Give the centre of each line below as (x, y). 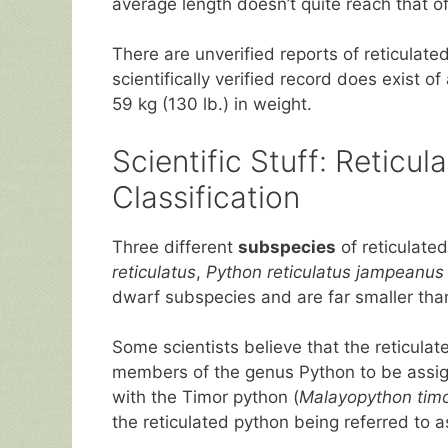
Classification (206, 196)
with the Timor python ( (205, 397)
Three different (175, 246)
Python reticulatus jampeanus (325, 271)
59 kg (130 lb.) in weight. (212, 104)
